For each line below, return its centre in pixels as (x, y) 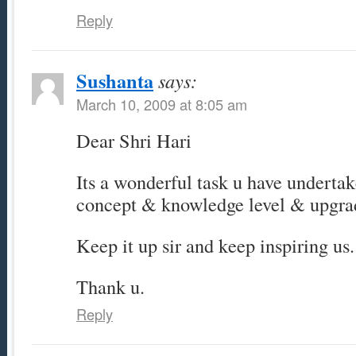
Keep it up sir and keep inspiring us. (215, 246)
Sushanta (115, 81)
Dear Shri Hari (134, 141)
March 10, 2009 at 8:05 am (162, 104)
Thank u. (110, 287)
